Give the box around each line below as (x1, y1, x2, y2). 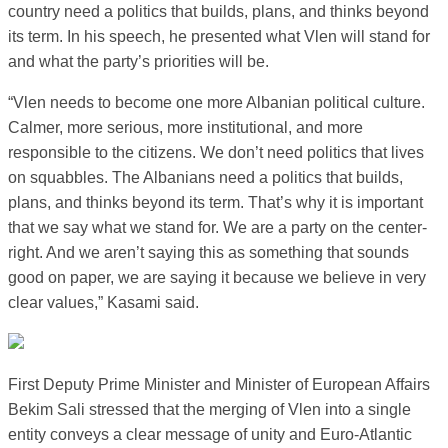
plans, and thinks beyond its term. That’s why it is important (8, 194, 423, 211)
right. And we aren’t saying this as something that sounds (8, 244, 409, 261)
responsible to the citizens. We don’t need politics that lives (8, 144, 424, 161)
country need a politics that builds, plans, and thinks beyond (8, 3, 429, 20)
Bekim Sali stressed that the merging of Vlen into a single (8, 401, 411, 418)
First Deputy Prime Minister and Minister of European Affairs (8, 376, 430, 393)
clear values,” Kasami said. (8, 294, 203, 311)
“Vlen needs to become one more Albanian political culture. (8, 94, 425, 111)
